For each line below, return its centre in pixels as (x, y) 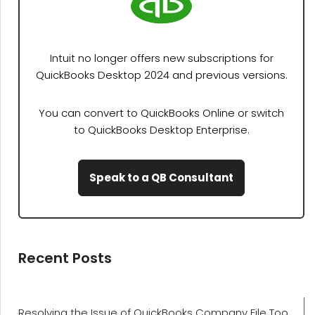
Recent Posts (65, 258)
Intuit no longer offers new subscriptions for (161, 58)
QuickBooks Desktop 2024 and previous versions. (161, 75)
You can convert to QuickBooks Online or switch (161, 113)
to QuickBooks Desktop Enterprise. (161, 130)
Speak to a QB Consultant (161, 178)
